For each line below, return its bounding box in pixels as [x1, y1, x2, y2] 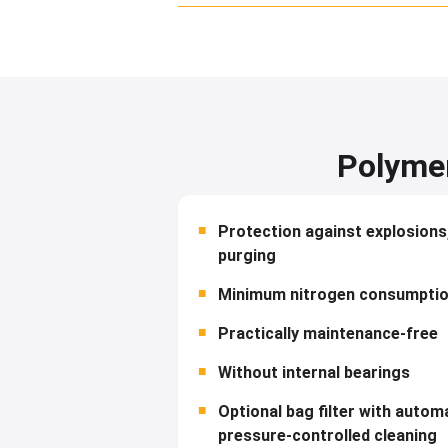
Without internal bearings [218, 363, 410, 382]
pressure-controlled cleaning [218, 426, 437, 445]
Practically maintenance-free [218, 324, 438, 343]
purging [218, 246, 276, 265]
